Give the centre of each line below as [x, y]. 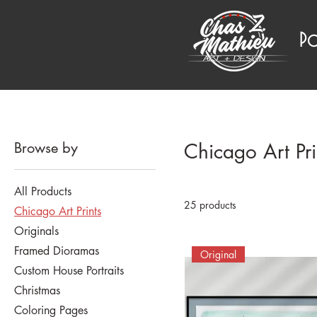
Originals [36, 231]
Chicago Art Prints [58, 211]
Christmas [37, 290]
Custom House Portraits [69, 270]
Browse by [46, 148]
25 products [210, 204]
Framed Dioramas [57, 250]
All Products [43, 191]
